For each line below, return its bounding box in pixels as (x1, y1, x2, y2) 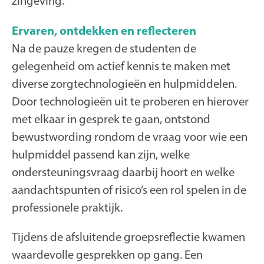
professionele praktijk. (12, 199, 123, 214)
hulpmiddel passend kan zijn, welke (12, 146, 190, 161)
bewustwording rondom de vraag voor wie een (12, 128, 247, 144)
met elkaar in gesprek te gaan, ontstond (12, 111, 210, 126)
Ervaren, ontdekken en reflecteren (12, 22, 196, 38)
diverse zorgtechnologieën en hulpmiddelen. (12, 75, 237, 91)
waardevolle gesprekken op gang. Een (12, 247, 203, 262)
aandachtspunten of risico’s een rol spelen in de (12, 181, 246, 197)
